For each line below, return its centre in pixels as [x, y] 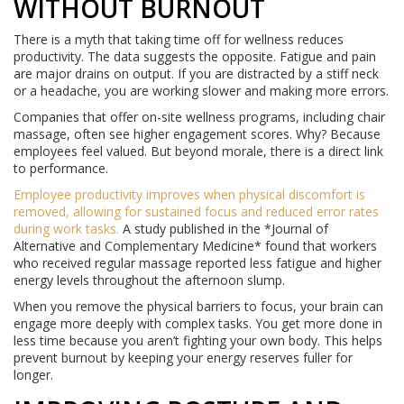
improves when [191, 195]
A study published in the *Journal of [224, 229]
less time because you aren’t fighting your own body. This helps [198, 341]
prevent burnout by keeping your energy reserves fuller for [183, 358]
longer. [33, 375]
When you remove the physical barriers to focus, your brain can [198, 307]
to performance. [61, 169]
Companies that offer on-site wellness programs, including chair [199, 117]
